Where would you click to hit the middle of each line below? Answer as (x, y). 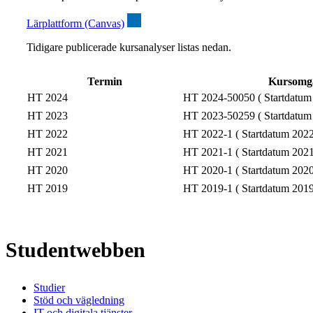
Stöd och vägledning (79, 300)
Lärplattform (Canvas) (75, 24)
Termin (104, 82)
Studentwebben (75, 250)
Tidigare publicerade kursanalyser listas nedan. (129, 48)
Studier (49, 287)
